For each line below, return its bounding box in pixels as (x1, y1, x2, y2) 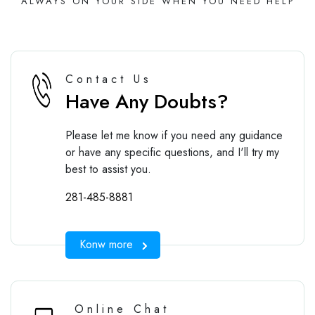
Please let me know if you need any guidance (65, 127, 283, 143)
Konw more (79, 236, 133, 253)
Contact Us (65, 70, 152, 87)
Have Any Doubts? (65, 86, 229, 116)
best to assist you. (65, 160, 151, 177)
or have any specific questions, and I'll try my (65, 143, 279, 160)
